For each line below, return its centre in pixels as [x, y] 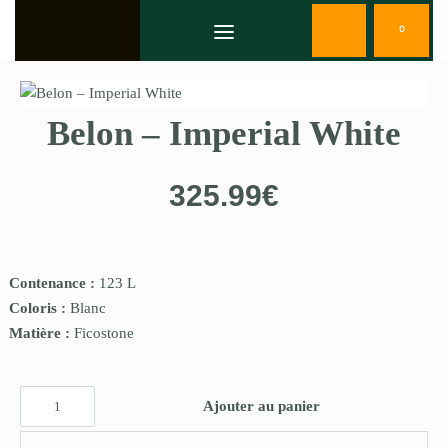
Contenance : [54, 283]
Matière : [41, 333]
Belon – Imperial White [224, 134]
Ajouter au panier [261, 406]
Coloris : [39, 308]
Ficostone [104, 333]
